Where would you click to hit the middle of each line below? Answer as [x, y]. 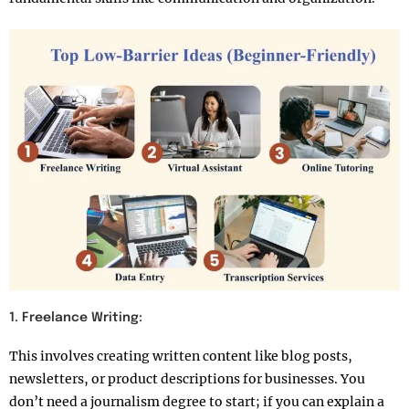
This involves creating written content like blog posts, [181, 356]
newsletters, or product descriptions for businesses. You [187, 378]
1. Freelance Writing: [76, 317]
